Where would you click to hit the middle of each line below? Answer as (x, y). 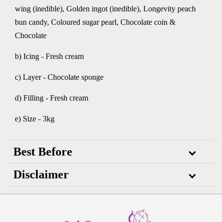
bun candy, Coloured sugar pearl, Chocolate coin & (95, 22)
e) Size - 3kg (35, 119)
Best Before (43, 152)
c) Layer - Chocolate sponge (59, 77)
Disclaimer (41, 174)
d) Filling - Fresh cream (52, 98)
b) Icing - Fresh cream (49, 56)
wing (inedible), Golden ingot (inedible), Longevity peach (105, 9)
